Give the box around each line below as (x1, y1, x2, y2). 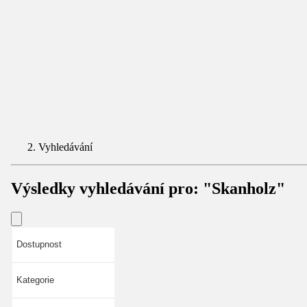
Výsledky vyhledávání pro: (11, 179, 203, 197)
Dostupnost (16, 238, 62, 249)
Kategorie (16, 274, 54, 285)
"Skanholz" (203, 179, 285, 197)
